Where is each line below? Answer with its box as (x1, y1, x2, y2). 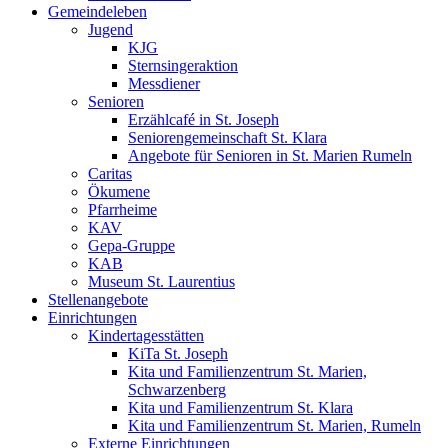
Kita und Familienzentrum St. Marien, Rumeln (128, 417, 421, 435)
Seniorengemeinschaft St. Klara (128, 129, 327, 147)
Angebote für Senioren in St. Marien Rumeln (128, 147, 412, 165)
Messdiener (128, 75, 200, 93)
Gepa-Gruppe (88, 237, 175, 255)
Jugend (88, 21, 133, 39)
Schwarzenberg (128, 381, 226, 399)
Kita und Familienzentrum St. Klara (128, 399, 353, 417)
